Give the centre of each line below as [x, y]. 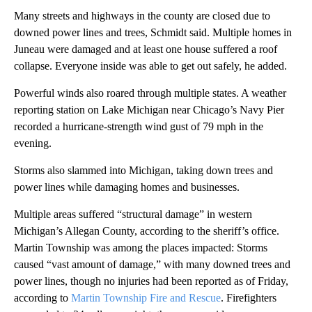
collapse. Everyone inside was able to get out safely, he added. [150, 66]
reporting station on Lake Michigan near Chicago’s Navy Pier [149, 110]
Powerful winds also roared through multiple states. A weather [150, 93]
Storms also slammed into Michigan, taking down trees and [143, 171]
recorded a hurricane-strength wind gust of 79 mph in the [139, 127]
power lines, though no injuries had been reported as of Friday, [151, 281]
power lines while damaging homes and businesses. [127, 187]
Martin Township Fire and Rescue [146, 298]
